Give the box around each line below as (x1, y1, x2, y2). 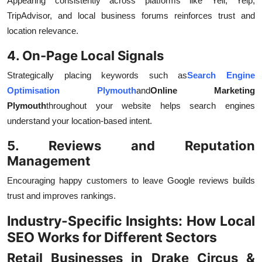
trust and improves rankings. (7, 191, 116, 201)
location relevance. (7, 26, 78, 36)
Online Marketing (150, 85, 255, 96)
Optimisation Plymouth (7, 85, 136, 96)
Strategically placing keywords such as (7, 70, 188, 81)
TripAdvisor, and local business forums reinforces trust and (7, 11, 255, 21)
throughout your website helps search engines (46, 101, 255, 111)
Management (7, 153, 91, 169)
